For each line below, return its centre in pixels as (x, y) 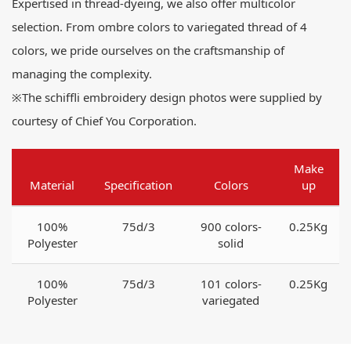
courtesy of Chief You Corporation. (104, 121)
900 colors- (231, 227)
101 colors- (231, 284)
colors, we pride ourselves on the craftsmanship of (148, 51)
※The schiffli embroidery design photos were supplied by (167, 98)
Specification (138, 185)
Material (52, 185)
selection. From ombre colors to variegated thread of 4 (159, 27)
